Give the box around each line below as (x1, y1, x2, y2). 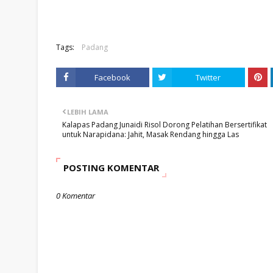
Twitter (196, 72, 221, 83)
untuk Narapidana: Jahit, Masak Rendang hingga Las (62, 129, 239, 140)
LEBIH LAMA (67, 107, 108, 116)
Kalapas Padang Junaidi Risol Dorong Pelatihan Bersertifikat (62, 119, 267, 130)
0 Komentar (56, 190, 95, 201)
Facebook (94, 72, 130, 83)
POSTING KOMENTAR (63, 161, 159, 174)
